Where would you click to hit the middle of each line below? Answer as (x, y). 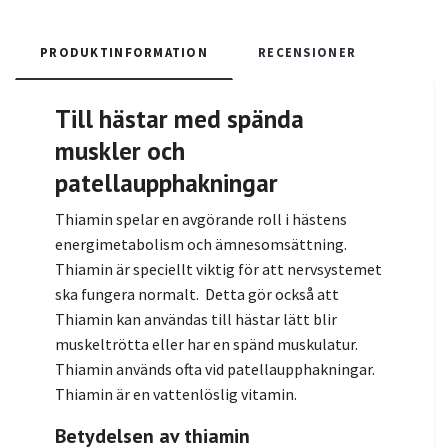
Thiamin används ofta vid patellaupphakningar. (215, 369)
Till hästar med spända (179, 119)
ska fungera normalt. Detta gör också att (197, 294)
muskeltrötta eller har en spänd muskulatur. (206, 344)
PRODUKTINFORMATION (124, 52)
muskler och (120, 151)
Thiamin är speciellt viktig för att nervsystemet (218, 269)
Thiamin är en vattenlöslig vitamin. (176, 394)
